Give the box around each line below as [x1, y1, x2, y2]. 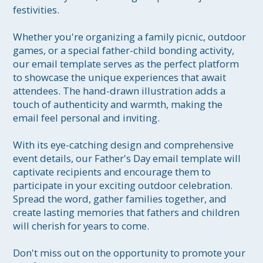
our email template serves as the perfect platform [13, 57, 242, 71]
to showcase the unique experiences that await [13, 70, 229, 85]
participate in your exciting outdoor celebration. [13, 178, 235, 193]
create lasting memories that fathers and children [13, 205, 242, 220]
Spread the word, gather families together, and [13, 192, 230, 206]
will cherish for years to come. [13, 219, 150, 233]
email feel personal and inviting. [13, 111, 160, 125]
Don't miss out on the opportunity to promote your [13, 246, 248, 260]
